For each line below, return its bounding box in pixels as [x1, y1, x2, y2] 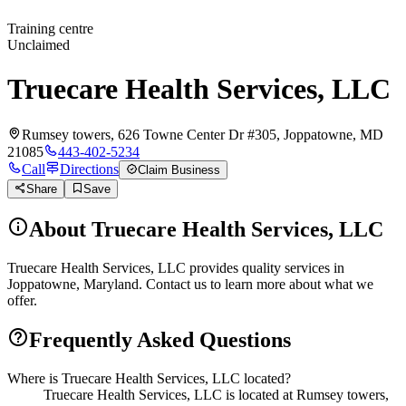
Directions [60, 160, 119, 177]
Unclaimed [7, 37, 70, 53]
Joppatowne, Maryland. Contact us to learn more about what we [7, 275, 373, 292]
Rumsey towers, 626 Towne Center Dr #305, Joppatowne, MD [22, 126, 383, 142]
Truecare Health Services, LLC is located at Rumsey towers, [43, 386, 389, 402]
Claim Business [138, 162, 220, 177]
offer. [7, 292, 37, 308]
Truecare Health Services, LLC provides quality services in [7, 259, 344, 275]
